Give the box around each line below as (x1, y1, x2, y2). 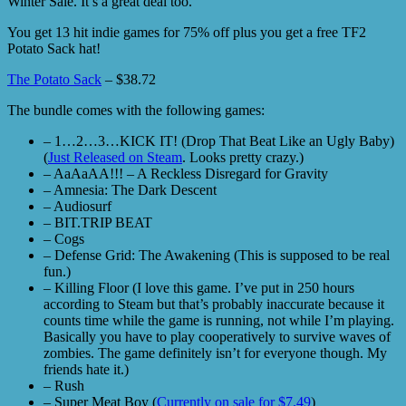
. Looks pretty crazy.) (182, 149, 304, 165)
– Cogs (43, 230, 84, 246)
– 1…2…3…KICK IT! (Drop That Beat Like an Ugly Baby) (43, 132, 394, 149)
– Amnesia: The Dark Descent (43, 181, 217, 198)
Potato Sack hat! (7, 40, 101, 56)
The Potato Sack (7, 71, 101, 87)
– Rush (43, 377, 84, 393)
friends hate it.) (43, 361, 129, 377)
